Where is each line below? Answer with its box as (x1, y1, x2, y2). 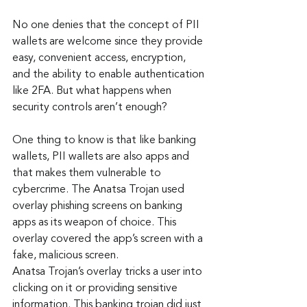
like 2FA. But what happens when (12, 85, 174, 97)
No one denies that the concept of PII (12, 19, 202, 31)
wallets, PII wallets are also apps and (12, 151, 192, 162)
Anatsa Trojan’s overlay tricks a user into (12, 266, 205, 278)
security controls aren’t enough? (12, 101, 167, 113)
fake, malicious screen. (12, 249, 119, 261)
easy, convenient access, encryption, (12, 52, 188, 64)
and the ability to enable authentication (12, 69, 207, 80)
